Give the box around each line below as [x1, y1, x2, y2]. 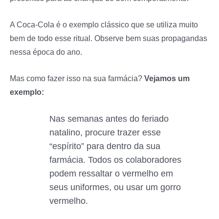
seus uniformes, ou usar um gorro [49, 182, 181, 193]
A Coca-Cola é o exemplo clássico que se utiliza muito [10, 20, 198, 29]
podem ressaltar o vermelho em [49, 169, 173, 179]
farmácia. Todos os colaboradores [49, 155, 181, 165]
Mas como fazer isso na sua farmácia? [10, 74, 144, 83]
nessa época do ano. [10, 47, 82, 56]
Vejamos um [144, 74, 190, 83]
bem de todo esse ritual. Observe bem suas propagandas [10, 33, 207, 43]
